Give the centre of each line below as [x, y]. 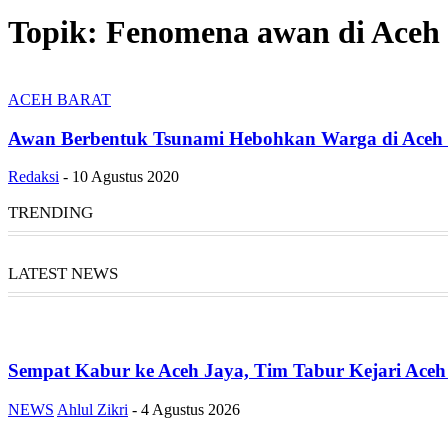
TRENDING [50, 213]
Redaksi [33, 177]
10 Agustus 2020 [125, 177]
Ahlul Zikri [92, 409]
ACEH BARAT [59, 99]
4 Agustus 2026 [190, 409]
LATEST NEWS [63, 274]
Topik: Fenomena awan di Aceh [224, 32]
